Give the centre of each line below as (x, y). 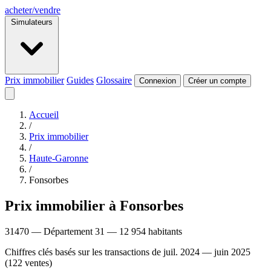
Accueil (44, 115)
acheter (18, 10)
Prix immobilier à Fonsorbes (94, 205)
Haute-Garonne (59, 158)
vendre (47, 10)
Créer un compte (217, 81)
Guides (80, 80)
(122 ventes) (28, 263)
